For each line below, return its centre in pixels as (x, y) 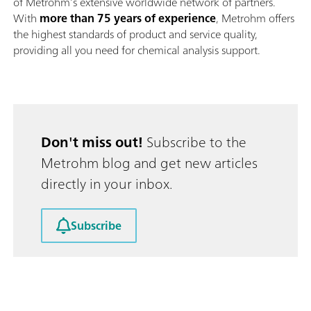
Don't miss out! (92, 142)
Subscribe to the (195, 142)
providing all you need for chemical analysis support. (137, 50)
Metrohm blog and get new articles (149, 162)
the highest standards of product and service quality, (135, 34)
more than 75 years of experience (128, 18)
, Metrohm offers (255, 18)
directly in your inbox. (107, 183)
